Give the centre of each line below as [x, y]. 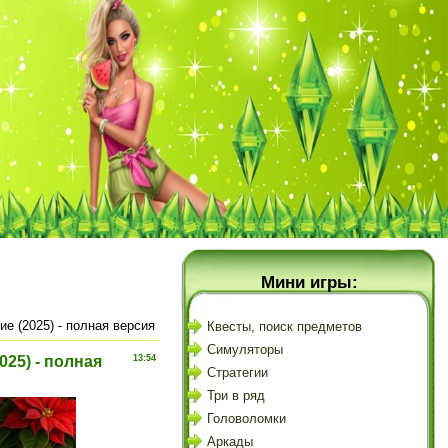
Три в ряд [236, 395]
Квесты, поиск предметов [284, 326]
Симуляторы [245, 349]
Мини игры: [309, 282]
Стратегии [237, 372]
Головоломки [246, 418]
